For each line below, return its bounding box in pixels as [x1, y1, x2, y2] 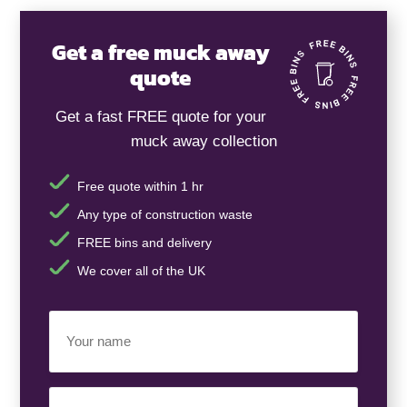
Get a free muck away [51, 36, 270, 69]
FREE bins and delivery [76, 235, 212, 250]
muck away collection [130, 132, 277, 150]
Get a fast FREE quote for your [55, 107, 266, 125]
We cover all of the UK [76, 263, 205, 279]
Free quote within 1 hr [76, 178, 203, 194]
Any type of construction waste [76, 206, 253, 222]
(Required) [51, 362, 105, 377]
